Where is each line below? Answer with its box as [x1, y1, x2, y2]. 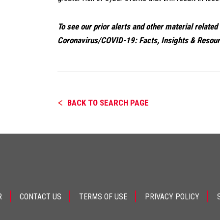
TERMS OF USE [79, 192, 127, 202]
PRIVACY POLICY [145, 192, 199, 202]
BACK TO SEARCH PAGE [67, 98, 149, 108]
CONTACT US [20, 192, 61, 202]
